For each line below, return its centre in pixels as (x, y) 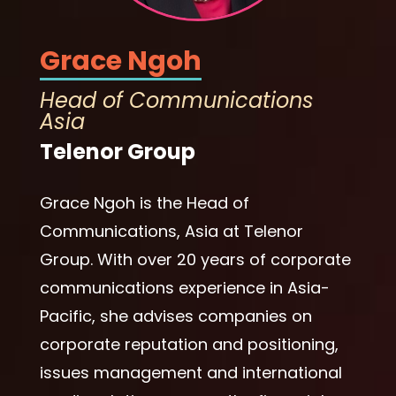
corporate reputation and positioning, (189, 344)
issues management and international (190, 372)
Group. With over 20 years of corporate (195, 259)
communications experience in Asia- (184, 287)
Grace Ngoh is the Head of (144, 202)
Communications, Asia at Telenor (171, 231)
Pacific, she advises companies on (175, 316)
